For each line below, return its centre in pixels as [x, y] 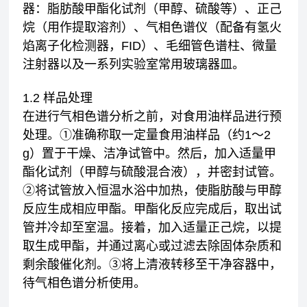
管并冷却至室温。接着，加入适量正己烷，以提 [152, 228]
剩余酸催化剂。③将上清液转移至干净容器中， [152, 265]
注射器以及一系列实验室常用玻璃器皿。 [134, 64]
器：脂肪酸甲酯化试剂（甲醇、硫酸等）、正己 [152, 9]
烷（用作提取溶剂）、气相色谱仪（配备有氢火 [152, 27]
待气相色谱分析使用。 [85, 283]
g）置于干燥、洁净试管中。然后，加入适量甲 [150, 153]
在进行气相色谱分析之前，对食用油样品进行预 [152, 116]
